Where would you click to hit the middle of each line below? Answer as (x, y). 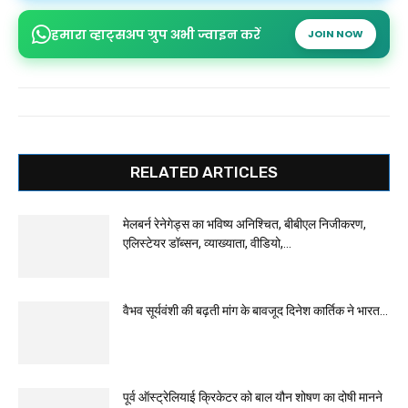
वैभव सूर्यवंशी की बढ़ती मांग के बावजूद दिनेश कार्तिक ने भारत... (255, 311)
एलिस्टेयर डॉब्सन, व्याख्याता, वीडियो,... (207, 243)
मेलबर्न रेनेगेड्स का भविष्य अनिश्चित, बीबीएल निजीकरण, (245, 224)
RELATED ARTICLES (204, 172)
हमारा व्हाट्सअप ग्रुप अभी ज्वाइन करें (156, 34)
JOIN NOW (336, 34)
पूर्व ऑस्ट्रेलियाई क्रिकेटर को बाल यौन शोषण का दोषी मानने (253, 397)
